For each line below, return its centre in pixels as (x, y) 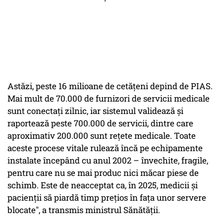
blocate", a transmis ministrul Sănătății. (85, 210)
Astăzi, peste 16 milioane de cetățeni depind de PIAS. (110, 86)
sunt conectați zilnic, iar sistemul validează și (95, 111)
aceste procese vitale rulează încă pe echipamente (105, 148)
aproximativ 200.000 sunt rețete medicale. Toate (102, 136)
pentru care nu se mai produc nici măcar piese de (103, 173)
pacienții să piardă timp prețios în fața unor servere (107, 198)
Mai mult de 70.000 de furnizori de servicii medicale (109, 99)
